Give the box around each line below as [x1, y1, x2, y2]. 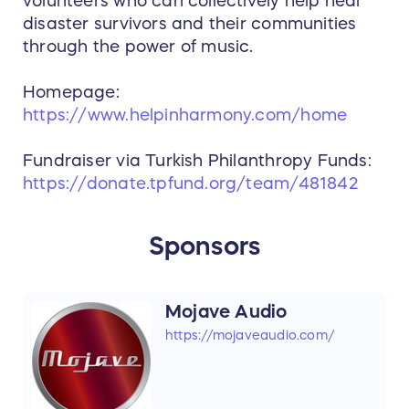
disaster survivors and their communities [23, 15, 357, 32]
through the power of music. [23, 37, 254, 55]
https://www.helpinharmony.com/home [23, 106, 348, 123]
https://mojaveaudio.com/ [165, 328, 335, 341]
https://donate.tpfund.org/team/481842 [23, 174, 359, 192]
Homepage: [23, 83, 120, 100]
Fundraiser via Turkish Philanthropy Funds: [23, 152, 372, 169]
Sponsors [148, 232, 261, 258]
